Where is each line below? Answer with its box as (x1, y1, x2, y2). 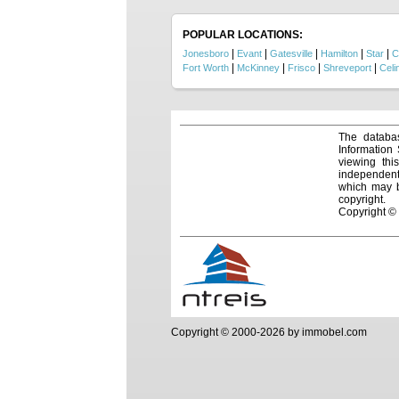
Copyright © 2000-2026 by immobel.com (171, 326, 367, 338)
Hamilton (321, 48, 358, 59)
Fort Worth (183, 62, 229, 73)
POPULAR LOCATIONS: (183, 28, 303, 41)
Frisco (288, 62, 315, 73)
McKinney (237, 62, 280, 73)
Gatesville (270, 48, 313, 59)
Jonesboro (183, 48, 229, 59)
